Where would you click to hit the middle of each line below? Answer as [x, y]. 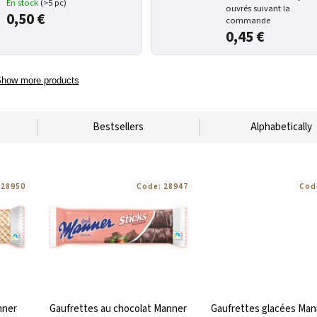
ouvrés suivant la [258, 8]
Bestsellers [118, 127]
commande [248, 21]
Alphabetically [281, 127]
